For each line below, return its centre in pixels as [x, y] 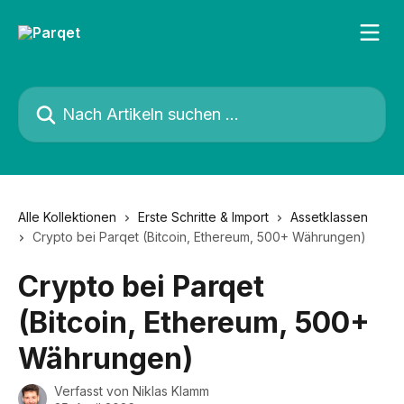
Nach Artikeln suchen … [101, 96]
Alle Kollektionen [67, 217]
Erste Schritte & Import [203, 217]
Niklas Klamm [171, 391]
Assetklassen [329, 217]
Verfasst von [93, 391]
